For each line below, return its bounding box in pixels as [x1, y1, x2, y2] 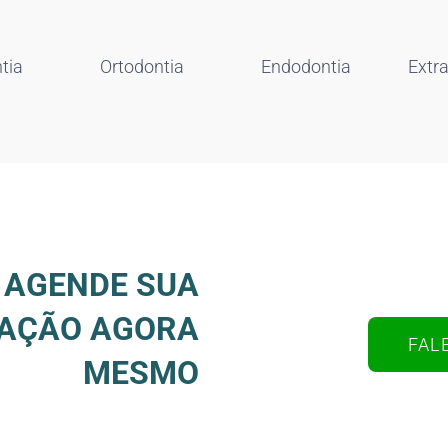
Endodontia [261, 56, 352, 77]
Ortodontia [99, 56, 184, 77]
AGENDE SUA [3, 266, 199, 304]
